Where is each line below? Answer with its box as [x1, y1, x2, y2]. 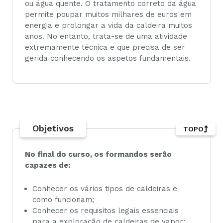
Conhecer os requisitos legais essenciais [32, 206, 179, 215]
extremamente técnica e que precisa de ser [25, 43, 185, 52]
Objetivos [32, 123, 74, 134]
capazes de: [25, 161, 70, 170]
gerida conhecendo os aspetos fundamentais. [25, 54, 191, 63]
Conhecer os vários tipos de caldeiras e [32, 184, 177, 193]
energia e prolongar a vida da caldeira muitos [25, 21, 192, 30]
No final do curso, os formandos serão [25, 150, 172, 159]
